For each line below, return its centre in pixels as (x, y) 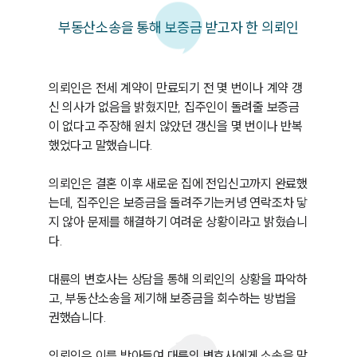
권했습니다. (77, 317)
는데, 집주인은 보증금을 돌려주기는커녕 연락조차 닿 (178, 202)
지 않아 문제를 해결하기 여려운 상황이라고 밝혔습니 (178, 222)
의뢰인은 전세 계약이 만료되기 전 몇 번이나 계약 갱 (175, 88)
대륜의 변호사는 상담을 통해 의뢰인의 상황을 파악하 (178, 279)
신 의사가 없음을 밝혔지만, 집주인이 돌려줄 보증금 (174, 107)
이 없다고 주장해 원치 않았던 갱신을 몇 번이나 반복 (175, 126)
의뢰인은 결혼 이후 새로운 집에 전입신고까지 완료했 (178, 183)
